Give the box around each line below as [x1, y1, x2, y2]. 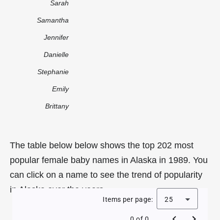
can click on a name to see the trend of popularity [10, 169, 202, 180]
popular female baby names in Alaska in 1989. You [10, 155, 208, 165]
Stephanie [37, 67, 69, 76]
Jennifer [44, 33, 69, 41]
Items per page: [103, 195, 153, 203]
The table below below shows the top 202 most [10, 140, 193, 150]
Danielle [44, 50, 69, 58]
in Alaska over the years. [10, 184, 106, 194]
